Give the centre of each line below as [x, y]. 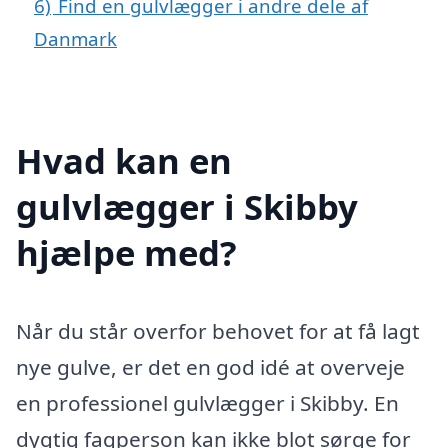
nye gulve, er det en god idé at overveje [210, 366]
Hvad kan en [124, 160]
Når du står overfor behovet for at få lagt [218, 330]
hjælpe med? [126, 252]
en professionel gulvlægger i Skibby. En [207, 402]
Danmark [75, 39]
